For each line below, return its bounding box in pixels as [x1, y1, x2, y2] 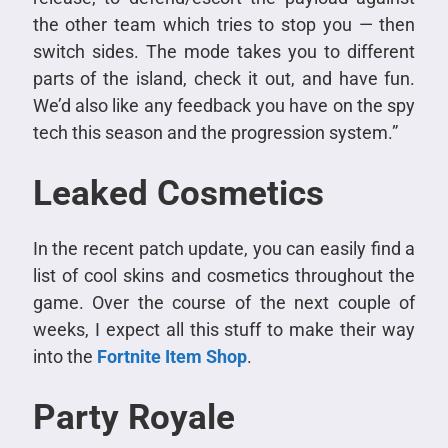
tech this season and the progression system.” [32, 121, 398, 143]
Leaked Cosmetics [32, 172, 324, 214]
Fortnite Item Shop [96, 345, 247, 367]
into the [32, 345, 97, 367]
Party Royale [32, 396, 235, 438]
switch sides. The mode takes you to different [32, 40, 416, 62]
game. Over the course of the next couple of [32, 291, 416, 313]
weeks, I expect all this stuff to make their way [32, 318, 416, 340]
